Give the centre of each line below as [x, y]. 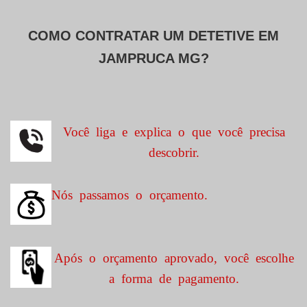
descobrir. [174, 151]
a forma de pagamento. [174, 277]
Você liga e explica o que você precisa [174, 131]
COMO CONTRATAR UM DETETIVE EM [153, 36]
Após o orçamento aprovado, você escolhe [174, 257]
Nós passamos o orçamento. [130, 194]
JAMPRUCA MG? [153, 58]
